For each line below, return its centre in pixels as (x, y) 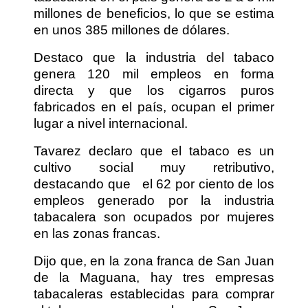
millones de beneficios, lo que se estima (154, 13)
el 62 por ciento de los (208, 184)
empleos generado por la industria (154, 200)
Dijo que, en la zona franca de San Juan (154, 261)
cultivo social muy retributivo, (154, 167)
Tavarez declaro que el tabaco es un (154, 151)
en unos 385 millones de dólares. (132, 30)
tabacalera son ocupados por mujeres (154, 217)
